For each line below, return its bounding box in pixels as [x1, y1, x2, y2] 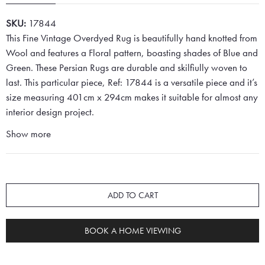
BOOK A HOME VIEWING [84, 225, 181, 236]
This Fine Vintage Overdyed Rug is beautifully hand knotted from [6, 32, 257, 44]
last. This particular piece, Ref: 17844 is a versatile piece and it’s [6, 76, 257, 89]
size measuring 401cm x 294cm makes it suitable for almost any [6, 91, 258, 104]
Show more [6, 128, 51, 140]
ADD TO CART [107, 189, 158, 201]
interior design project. [6, 106, 94, 118]
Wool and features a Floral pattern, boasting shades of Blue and [6, 47, 258, 59]
